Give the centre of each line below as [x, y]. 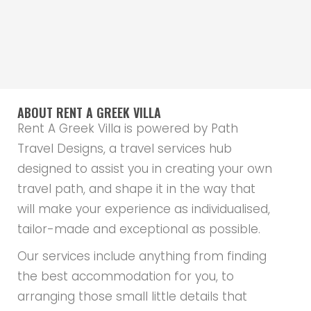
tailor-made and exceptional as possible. [139, 229]
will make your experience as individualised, [144, 209]
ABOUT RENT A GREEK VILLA [90, 112]
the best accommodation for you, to [126, 276]
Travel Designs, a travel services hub [125, 148]
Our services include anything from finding [142, 256]
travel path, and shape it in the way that [137, 188]
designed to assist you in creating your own [145, 168]
